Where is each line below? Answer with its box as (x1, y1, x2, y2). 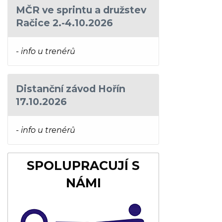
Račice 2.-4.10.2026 (16, 16, 113, 29)
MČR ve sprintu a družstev (16, 3, 146, 16)
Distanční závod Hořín (16, 82, 125, 95)
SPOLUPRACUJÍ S (27, 158, 140, 173)
